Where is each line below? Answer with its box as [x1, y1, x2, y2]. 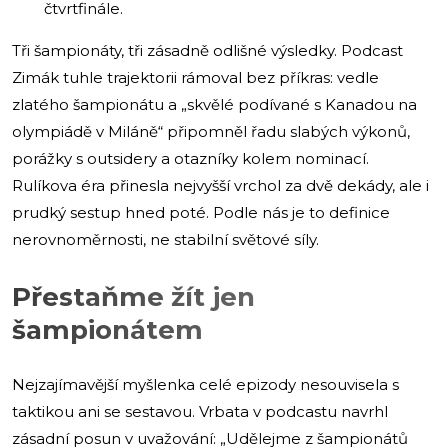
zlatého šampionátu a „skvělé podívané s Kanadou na [12, 94, 417, 114]
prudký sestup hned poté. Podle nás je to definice [12, 202, 390, 222]
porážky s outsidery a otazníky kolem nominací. [12, 148, 369, 168]
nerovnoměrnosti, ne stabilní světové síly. [12, 229, 319, 249]
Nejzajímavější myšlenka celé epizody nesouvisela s [12, 374, 399, 394]
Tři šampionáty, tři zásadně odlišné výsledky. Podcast [12, 40, 403, 60]
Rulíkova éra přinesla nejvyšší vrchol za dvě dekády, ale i [12, 175, 429, 195]
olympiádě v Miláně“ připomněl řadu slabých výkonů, [12, 121, 410, 141]
